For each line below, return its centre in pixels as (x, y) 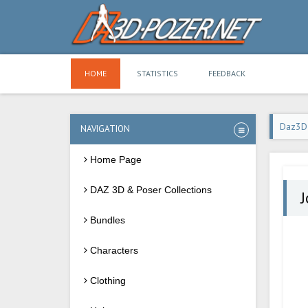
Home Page (114, 159)
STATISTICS (157, 73)
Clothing (107, 280)
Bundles (106, 220)
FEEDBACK (227, 73)
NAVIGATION (105, 129)
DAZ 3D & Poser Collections (150, 190)
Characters (113, 250)
